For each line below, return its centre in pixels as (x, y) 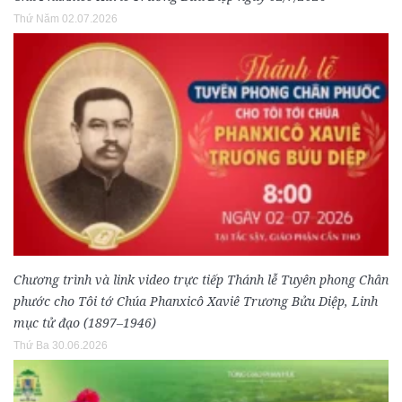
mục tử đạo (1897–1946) (85, 323)
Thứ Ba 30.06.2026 (61, 346)
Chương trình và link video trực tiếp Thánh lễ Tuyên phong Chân (201, 280)
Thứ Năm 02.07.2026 (66, 19)
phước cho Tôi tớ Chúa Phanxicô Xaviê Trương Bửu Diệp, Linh (196, 301)
